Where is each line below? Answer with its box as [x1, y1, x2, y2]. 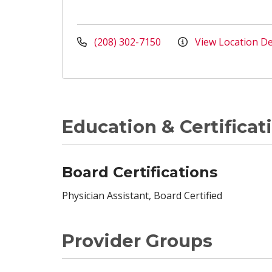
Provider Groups [62, 230, 212, 251]
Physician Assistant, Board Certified [62, 189, 222, 202]
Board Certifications [62, 163, 217, 181]
